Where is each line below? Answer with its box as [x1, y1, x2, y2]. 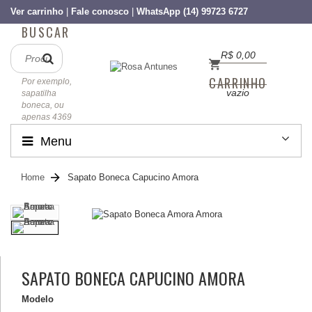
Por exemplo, [22, 77, 72, 86]
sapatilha [22, 88, 56, 98]
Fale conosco [71, 6, 129, 17]
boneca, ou [22, 100, 64, 110]
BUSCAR [22, 23, 70, 41]
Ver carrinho [10, 6, 63, 17]
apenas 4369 [22, 112, 72, 122]
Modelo [22, 294, 54, 304]
